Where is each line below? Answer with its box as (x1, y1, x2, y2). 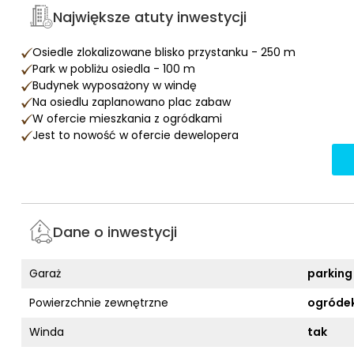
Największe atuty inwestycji (53, 6, 247, 27)
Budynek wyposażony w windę (32, 77, 197, 93)
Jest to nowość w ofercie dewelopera (32, 127, 239, 143)
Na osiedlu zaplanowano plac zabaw (32, 94, 231, 110)
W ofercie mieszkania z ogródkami (32, 111, 222, 126)
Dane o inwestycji (53, 221, 177, 242)
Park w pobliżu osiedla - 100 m (32, 61, 195, 77)
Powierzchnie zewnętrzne (29, 295, 168, 311)
